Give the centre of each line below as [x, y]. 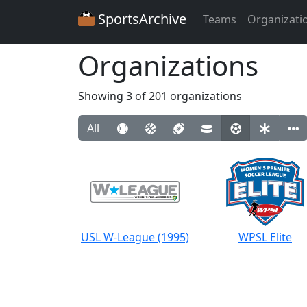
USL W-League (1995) [135, 237]
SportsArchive [140, 19]
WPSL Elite [265, 237]
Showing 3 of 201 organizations [160, 96]
